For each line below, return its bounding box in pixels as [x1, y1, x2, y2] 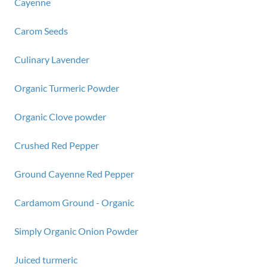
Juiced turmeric [14, 254, 77, 265]
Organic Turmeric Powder [14, 82, 119, 94]
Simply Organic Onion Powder [14, 225, 138, 237]
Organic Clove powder [14, 111, 106, 122]
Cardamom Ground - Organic [14, 197, 134, 208]
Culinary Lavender [14, 54, 89, 65]
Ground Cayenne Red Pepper [14, 168, 134, 179]
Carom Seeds [14, 25, 68, 36]
